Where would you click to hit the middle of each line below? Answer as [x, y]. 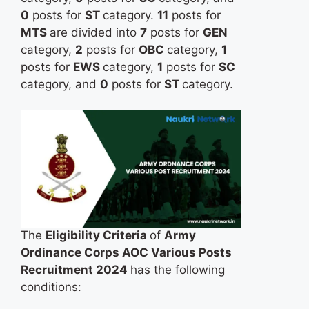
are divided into [95, 32]
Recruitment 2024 [76, 270]
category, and [60, 84]
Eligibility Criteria [98, 236]
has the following [178, 270]
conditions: [51, 287]
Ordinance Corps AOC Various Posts [126, 253]
